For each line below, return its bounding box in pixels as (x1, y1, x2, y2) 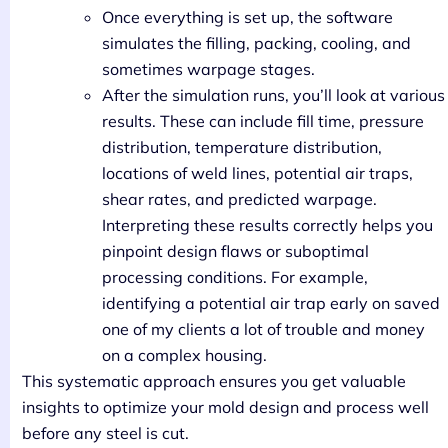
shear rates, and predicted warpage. (102, 188, 377, 209)
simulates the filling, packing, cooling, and (102, 32, 411, 53)
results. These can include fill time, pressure (102, 110, 424, 131)
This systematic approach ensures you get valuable (22, 370, 406, 391)
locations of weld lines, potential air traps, (102, 162, 413, 183)
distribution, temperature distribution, (102, 136, 382, 157)
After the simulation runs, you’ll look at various (102, 84, 445, 105)
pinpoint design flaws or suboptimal (102, 240, 369, 261)
